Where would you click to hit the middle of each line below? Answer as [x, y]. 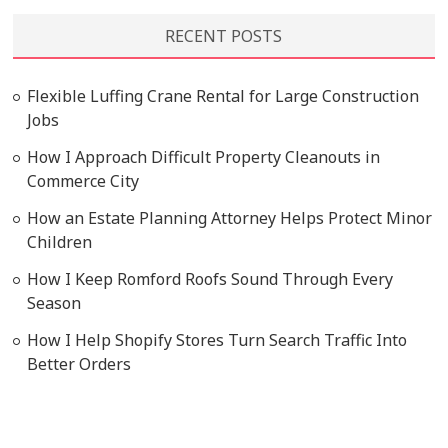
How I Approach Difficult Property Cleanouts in [204, 157]
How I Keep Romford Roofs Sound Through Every [210, 279]
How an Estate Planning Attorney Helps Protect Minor [230, 218]
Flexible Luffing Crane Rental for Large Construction [223, 96]
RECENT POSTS [224, 36]
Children [60, 242]
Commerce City [83, 181]
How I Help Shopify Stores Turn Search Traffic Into [217, 340]
